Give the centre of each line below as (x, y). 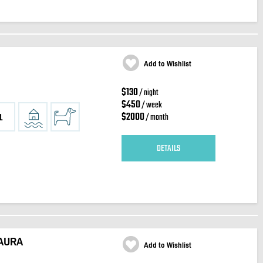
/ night (148, 93)
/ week (151, 105)
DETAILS (168, 148)
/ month (156, 118)
